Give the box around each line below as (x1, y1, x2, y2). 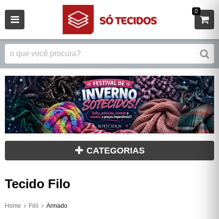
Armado (46, 202, 67, 210)
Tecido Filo (5, 176, 70, 192)
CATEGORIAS (87, 146, 145, 156)
